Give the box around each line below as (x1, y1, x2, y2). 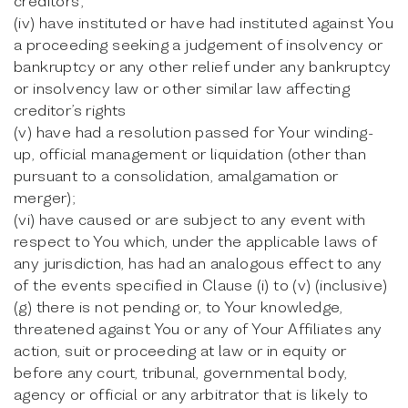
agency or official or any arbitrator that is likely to (14, 384, 369, 403)
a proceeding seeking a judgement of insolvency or (14, 35, 383, 54)
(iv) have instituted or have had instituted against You (14, 13, 393, 32)
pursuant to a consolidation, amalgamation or (14, 166, 339, 185)
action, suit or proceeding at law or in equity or (14, 341, 347, 360)
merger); (14, 188, 76, 207)
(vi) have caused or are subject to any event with (14, 209, 366, 229)
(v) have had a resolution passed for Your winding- (14, 122, 373, 141)
